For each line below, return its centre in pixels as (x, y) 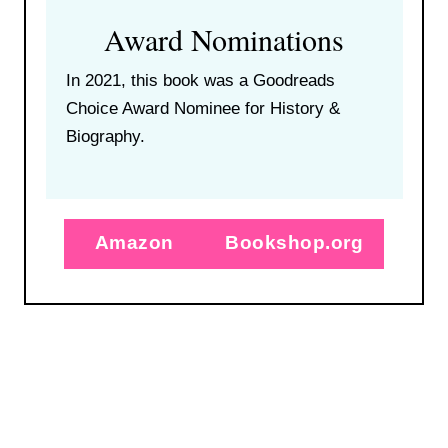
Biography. (105, 136)
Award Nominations (224, 38)
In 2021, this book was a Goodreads (200, 80)
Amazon (134, 242)
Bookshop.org (294, 242)
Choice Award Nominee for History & (202, 108)
